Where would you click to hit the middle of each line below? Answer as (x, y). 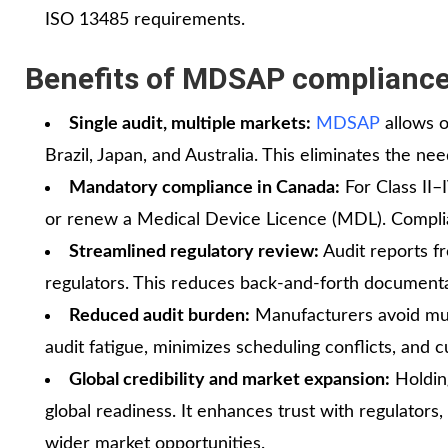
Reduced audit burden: (159, 315)
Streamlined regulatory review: (194, 251)
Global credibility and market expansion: (229, 379)
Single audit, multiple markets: (190, 123)
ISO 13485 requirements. (145, 19)
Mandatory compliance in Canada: (204, 187)
